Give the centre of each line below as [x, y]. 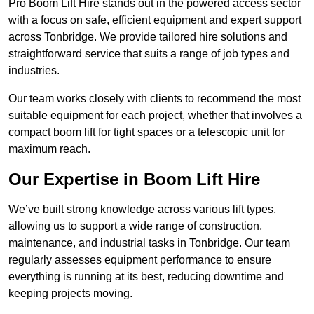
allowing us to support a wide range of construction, [135, 226]
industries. [34, 71]
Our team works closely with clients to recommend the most [155, 99]
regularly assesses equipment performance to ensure [140, 260]
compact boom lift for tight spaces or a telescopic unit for [146, 132]
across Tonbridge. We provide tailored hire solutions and [148, 37]
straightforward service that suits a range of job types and [149, 54]
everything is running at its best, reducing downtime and [146, 277]
